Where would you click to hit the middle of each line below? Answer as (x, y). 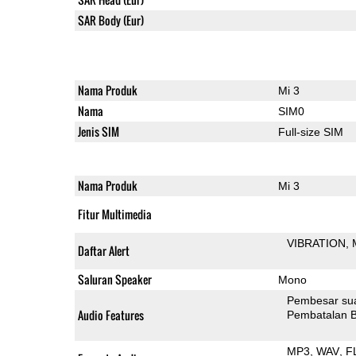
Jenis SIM (98, 131)
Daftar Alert (103, 250)
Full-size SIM (310, 132)
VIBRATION (317, 243)
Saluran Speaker (114, 279)
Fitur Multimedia (114, 214)
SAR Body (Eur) (110, 20)
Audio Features (110, 315)
